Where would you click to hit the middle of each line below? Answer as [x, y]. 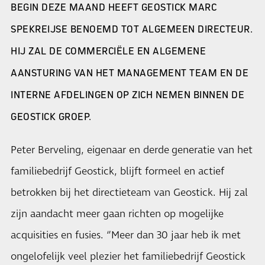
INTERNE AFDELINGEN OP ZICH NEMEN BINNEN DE [127, 95]
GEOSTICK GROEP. [51, 117]
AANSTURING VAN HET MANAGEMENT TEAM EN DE [130, 73]
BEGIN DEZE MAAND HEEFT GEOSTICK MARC [114, 7]
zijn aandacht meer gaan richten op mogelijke [117, 214]
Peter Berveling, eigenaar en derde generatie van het [132, 150]
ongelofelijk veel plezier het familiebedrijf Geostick [128, 257]
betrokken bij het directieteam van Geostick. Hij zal [129, 193]
